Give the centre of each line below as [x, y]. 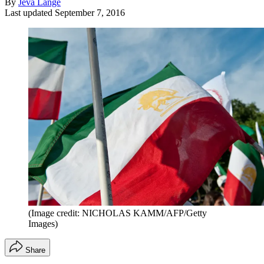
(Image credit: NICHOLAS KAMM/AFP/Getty [118, 213]
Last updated [30, 12]
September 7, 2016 [90, 12]
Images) [43, 223]
